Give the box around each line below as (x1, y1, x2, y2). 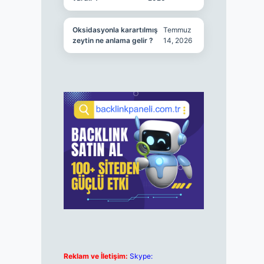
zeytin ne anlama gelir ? (72, 36, 153, 45)
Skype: (129, 252, 153, 261)
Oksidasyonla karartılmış (72, 25, 158, 34)
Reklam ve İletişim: (63, 252, 128, 261)
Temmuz (163, 25, 192, 34)
